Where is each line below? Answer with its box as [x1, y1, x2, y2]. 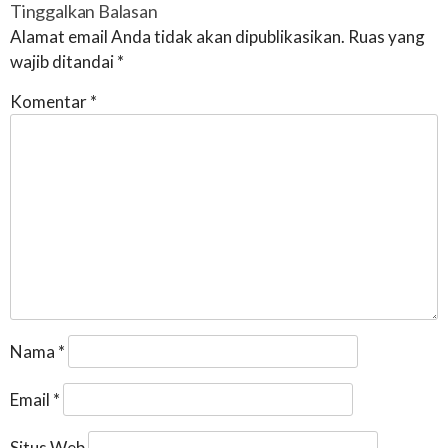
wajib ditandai [10, 50, 117, 72]
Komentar [10, 90, 90, 112]
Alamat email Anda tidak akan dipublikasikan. [10, 25, 345, 47]
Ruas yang [348, 25, 425, 47]
